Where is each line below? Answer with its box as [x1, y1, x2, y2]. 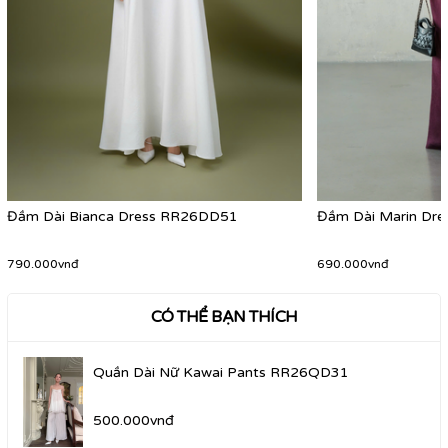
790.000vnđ [7, 257, 79, 272]
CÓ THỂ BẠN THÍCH [150, 307, 298, 328]
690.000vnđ [317, 257, 390, 272]
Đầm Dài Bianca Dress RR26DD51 [7, 208, 238, 226]
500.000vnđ [93, 412, 174, 430]
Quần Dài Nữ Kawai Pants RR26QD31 [93, 364, 349, 382]
